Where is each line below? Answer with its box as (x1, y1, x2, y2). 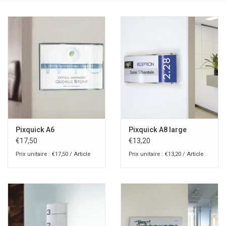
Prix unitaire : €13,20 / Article (129, 151, 203, 158)
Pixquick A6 (16, 126, 54, 134)
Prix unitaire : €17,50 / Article (16, 151, 90, 158)
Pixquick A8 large (129, 126, 187, 134)
